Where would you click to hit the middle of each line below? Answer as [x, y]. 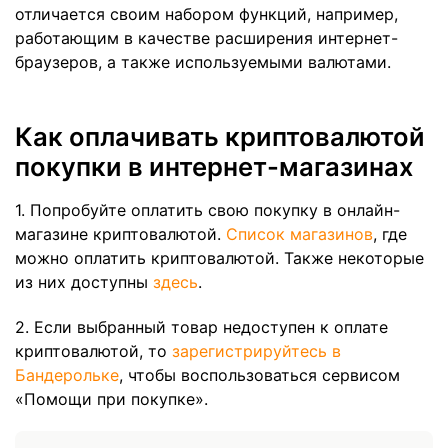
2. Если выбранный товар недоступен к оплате [201, 326]
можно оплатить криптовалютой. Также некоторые [219, 257]
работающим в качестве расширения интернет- [206, 37]
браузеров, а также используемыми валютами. [205, 61]
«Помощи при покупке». [114, 398]
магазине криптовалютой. [120, 233]
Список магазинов [299, 233]
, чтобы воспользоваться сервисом [259, 374]
